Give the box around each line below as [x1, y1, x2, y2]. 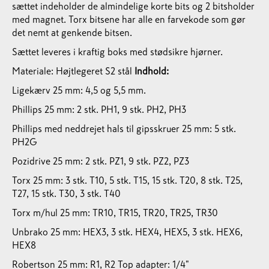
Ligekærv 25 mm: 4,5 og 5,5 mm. [12, 85, 146, 95]
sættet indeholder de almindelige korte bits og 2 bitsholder [12, 1, 255, 11]
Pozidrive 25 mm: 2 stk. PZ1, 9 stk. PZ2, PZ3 [12, 156, 189, 166]
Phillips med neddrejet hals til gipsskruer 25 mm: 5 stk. [12, 124, 236, 133]
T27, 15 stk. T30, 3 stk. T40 [12, 189, 121, 198]
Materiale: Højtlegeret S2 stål [12, 66, 132, 76]
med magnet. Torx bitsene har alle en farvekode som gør [12, 14, 246, 24]
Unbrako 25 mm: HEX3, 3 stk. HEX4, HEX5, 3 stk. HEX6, [12, 227, 243, 237]
